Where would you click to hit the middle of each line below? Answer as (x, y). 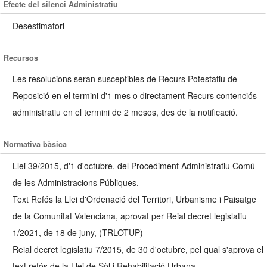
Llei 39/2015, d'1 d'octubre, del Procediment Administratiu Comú (134, 165)
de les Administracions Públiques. (76, 182)
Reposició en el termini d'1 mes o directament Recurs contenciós (135, 96)
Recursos (21, 58)
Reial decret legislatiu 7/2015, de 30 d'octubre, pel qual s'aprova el (138, 249)
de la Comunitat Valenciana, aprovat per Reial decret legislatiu (130, 215)
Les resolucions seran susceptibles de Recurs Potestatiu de (125, 79)
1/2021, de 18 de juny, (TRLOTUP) (78, 232)
